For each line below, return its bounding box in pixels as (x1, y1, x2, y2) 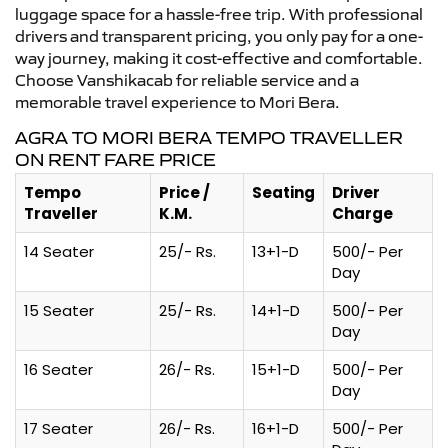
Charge (332, 202, 393, 224)
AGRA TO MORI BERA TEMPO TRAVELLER (15, 126, 403, 149)
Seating (252, 181, 315, 203)
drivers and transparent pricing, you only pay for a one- (15, 25, 423, 46)
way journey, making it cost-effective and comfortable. (15, 47, 423, 68)
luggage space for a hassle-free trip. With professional (15, 3, 423, 24)
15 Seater (24, 299, 94, 321)
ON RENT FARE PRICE (15, 148, 216, 171)
